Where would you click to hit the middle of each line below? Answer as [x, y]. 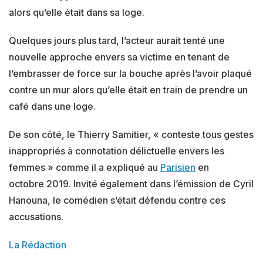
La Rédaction [38, 245]
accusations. [36, 217]
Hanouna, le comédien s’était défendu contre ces [117, 200]
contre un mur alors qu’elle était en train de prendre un [128, 90]
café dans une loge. [52, 107]
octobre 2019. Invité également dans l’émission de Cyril [131, 184]
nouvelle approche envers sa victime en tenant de [119, 57]
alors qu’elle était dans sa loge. [77, 13]
